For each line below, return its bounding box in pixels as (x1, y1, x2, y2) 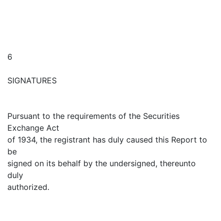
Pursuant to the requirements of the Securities (7, 111, 180, 121)
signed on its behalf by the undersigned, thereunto (7, 158, 196, 168)
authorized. (7, 182, 49, 192)
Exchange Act (7, 123, 59, 133)
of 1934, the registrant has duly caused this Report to (7, 135, 207, 145)
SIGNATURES (7, 75, 57, 85)
